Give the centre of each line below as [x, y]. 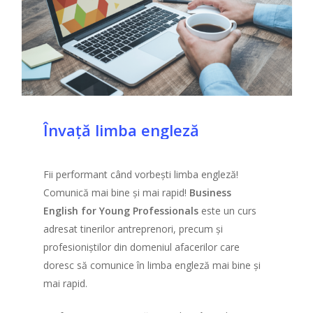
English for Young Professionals [121, 211]
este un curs [227, 211]
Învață [67, 130]
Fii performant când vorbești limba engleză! [140, 175]
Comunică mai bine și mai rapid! [116, 193]
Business [210, 193]
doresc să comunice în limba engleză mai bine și [152, 265]
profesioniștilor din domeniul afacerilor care [141, 247]
